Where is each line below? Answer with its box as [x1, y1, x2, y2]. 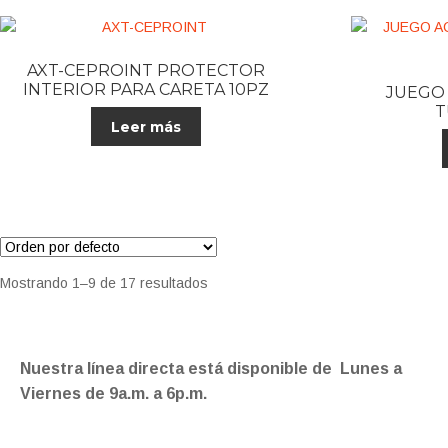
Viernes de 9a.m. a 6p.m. [20, 384, 207, 402]
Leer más [111, 117, 182, 136]
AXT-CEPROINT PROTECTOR [27, 60, 266, 80]
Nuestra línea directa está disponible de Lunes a [20, 359, 402, 377]
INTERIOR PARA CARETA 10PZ [23, 79, 270, 99]
